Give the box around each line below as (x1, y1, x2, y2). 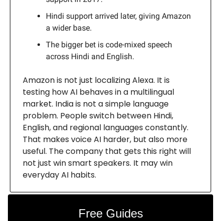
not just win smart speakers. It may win (23, 157, 173, 169)
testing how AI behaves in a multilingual (23, 86, 174, 98)
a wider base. (46, 23, 92, 33)
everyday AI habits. (23, 169, 96, 181)
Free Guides (78, 206, 143, 220)
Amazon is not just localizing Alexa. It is (23, 74, 170, 86)
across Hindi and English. (46, 51, 134, 61)
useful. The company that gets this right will (23, 145, 191, 157)
